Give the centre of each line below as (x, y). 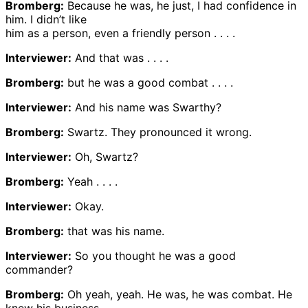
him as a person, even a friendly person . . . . (120, 33)
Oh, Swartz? (105, 157)
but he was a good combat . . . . (148, 83)
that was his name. (114, 231)
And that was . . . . (120, 58)
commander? (39, 270)
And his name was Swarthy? (146, 108)
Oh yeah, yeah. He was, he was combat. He (178, 295)
